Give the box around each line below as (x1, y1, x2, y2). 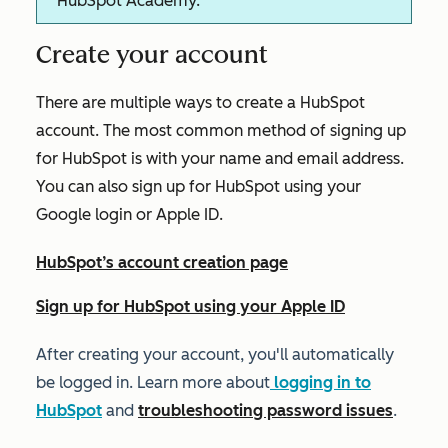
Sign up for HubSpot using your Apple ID (36, 297, 345, 316)
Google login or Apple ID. (36, 205, 223, 224)
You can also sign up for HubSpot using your (36, 177, 361, 196)
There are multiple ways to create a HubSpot (36, 93, 365, 112)
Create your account (36, 40, 268, 69)
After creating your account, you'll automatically (36, 345, 394, 364)
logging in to (270, 373, 371, 392)
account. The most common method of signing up (36, 121, 406, 140)
